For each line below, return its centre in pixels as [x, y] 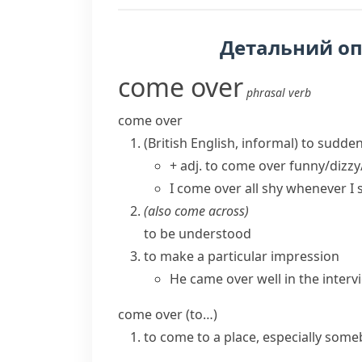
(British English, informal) [221, 143]
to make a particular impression [242, 256]
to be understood [198, 234]
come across [210, 211]
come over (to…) [168, 314]
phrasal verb [279, 93]
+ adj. [186, 166]
